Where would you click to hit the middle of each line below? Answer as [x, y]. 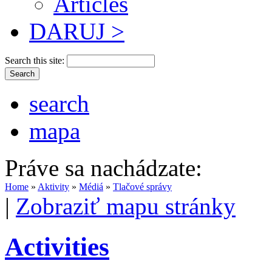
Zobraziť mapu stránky [126, 206]
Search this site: [36, 60]
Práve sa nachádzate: [104, 168]
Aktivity [53, 186]
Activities [57, 246]
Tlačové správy [142, 186]
